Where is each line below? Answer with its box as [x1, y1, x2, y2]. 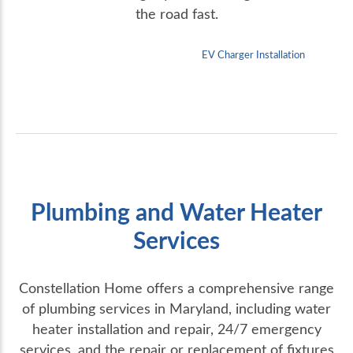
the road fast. [135, 4, 218, 24]
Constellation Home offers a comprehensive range [19, 278, 334, 298]
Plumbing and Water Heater [31, 195, 322, 229]
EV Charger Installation [202, 47, 306, 62]
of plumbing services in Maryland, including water [22, 299, 331, 318]
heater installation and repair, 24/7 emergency [32, 319, 321, 339]
